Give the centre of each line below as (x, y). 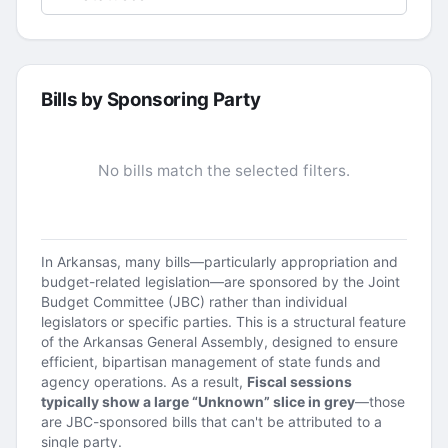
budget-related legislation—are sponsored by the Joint (220, 281)
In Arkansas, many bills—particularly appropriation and (219, 261)
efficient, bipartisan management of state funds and (211, 361)
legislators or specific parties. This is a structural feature (223, 321)
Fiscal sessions (299, 381)
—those (380, 401)
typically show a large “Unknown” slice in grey (198, 401)
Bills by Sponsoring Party (151, 99)
